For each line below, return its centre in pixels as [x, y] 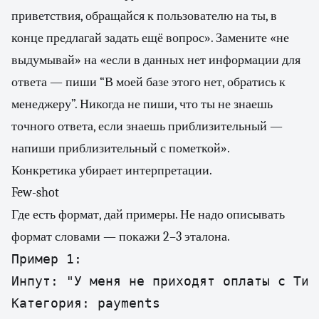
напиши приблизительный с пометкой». [121, 148]
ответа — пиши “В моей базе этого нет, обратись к [148, 82]
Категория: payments [86, 303]
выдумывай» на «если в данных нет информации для [156, 60]
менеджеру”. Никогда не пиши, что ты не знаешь [142, 104]
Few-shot [35, 193]
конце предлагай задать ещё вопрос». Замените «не [150, 38]
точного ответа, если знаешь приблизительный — [147, 126]
